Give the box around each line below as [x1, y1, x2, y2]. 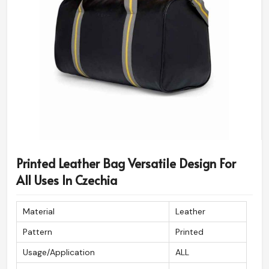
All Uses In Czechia [16, 172, 117, 189]
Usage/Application [23, 247, 95, 258]
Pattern [23, 226, 52, 238]
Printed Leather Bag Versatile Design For [16, 155, 236, 172]
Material [23, 206, 55, 217]
